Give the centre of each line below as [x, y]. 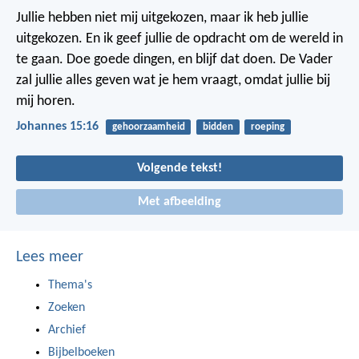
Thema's [70, 285]
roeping [267, 127]
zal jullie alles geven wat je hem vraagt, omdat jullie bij [173, 80]
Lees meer [50, 257]
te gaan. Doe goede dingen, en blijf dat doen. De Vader [174, 59]
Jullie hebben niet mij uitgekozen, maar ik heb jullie [162, 18]
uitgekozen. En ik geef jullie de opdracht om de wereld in [179, 38]
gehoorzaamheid [148, 127]
